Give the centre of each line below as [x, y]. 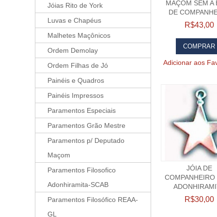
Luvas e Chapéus [74, 20]
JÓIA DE [199, 168]
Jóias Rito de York [75, 5]
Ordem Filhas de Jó [78, 65]
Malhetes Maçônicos [79, 35]
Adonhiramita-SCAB [78, 185]
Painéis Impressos [76, 95]
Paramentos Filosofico [82, 170]
